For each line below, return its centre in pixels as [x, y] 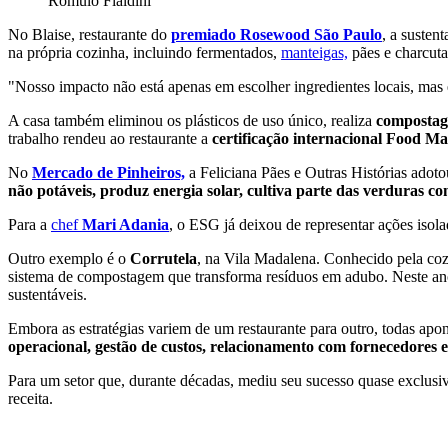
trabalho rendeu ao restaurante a [110, 138]
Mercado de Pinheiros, [108, 172]
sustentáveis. [47, 294]
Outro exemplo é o [69, 258]
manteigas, [314, 52]
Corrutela [163, 258]
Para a [29, 224]
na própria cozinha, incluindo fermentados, [144, 52]
